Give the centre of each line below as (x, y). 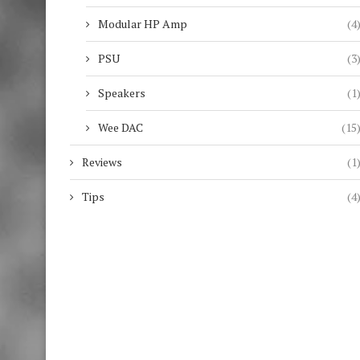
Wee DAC (121, 127)
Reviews (102, 162)
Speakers (122, 93)
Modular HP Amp (143, 24)
